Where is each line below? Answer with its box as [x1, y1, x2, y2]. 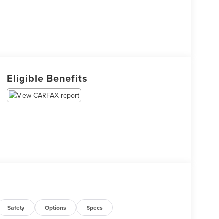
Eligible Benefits [6, 71, 88, 86]
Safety [7, 203, 25, 212]
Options [45, 203, 66, 212]
